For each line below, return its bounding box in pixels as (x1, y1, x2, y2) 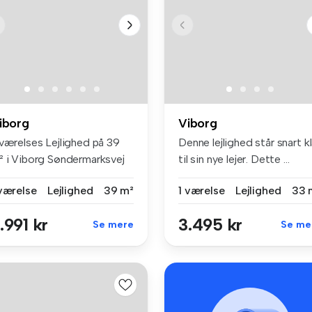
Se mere (93, 218, 134, 231)
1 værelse (178, 183, 225, 197)
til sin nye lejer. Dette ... (178, 152, 290, 166)
